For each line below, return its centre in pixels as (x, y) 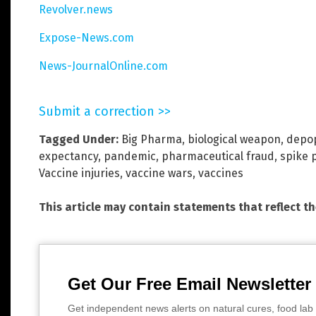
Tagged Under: (79, 139)
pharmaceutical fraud (218, 156)
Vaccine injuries (79, 173)
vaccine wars (159, 173)
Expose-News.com (86, 37)
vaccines (221, 173)
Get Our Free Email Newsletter (189, 284)
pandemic (130, 156)
